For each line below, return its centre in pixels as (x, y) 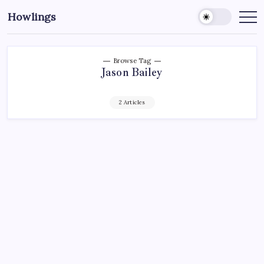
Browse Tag (132, 61)
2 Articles (132, 102)
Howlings (32, 17)
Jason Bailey (132, 72)
